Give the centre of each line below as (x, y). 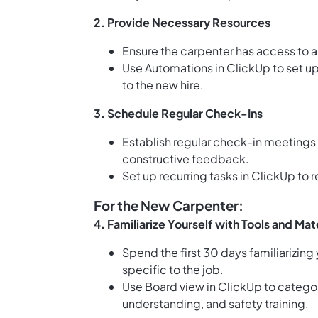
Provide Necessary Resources (189, 23)
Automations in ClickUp (208, 68)
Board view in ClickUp (203, 287)
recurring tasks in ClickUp (227, 176)
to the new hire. (163, 85)
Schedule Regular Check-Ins (185, 114)
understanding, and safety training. (215, 304)
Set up (141, 176)
